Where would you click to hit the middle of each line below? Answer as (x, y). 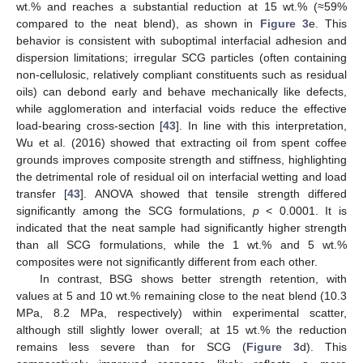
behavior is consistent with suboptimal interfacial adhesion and (181, 40)
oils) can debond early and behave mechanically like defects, (181, 91)
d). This (323, 346)
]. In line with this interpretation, (262, 125)
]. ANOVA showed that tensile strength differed (214, 193)
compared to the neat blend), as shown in (138, 23)
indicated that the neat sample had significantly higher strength (181, 227)
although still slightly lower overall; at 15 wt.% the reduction (181, 329)
